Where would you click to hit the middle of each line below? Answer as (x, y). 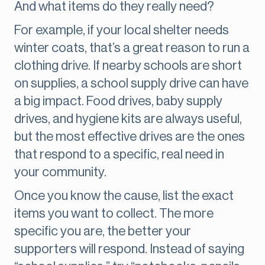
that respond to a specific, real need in (119, 155)
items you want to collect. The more (114, 214)
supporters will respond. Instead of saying (129, 249)
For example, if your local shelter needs (122, 30)
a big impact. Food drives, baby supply (118, 101)
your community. (60, 172)
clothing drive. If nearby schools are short (128, 66)
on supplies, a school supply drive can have (131, 84)
